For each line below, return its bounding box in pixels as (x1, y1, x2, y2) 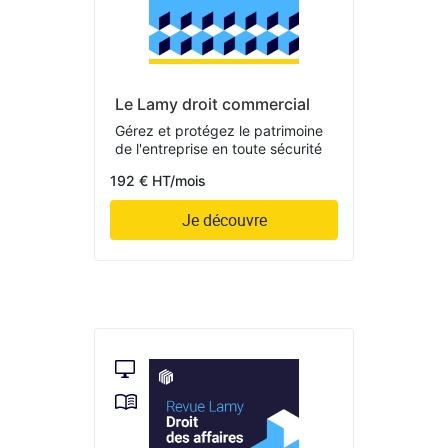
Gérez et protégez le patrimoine (115, 122, 323, 140)
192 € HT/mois (110, 172, 206, 190)
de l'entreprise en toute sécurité (115, 140, 322, 158)
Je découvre (181, 209, 267, 232)
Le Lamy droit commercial (115, 94, 310, 115)
